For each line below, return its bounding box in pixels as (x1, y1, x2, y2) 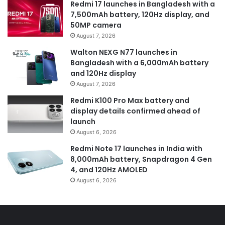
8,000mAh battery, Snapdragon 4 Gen (70, 154, 212, 165)
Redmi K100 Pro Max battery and (70, 95, 189, 106)
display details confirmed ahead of (70, 106, 200, 117)
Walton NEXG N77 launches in (70, 47, 177, 58)
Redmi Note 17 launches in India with (70, 144, 202, 154)
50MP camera (70, 20, 122, 31)
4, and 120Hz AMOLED (70, 165, 148, 175)
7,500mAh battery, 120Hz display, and (70, 10, 209, 20)
